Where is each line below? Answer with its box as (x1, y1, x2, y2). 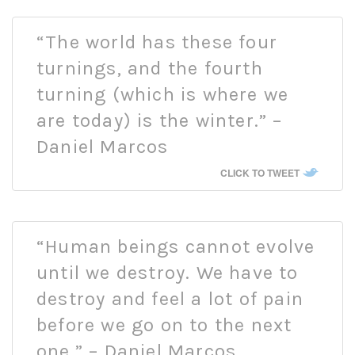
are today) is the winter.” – (36, 109, 283, 132)
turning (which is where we (36, 83, 289, 106)
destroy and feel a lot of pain (36, 287, 304, 310)
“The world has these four (36, 31, 277, 54)
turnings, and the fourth (36, 57, 263, 80)
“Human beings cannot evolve (36, 235, 315, 258)
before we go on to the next (36, 313, 292, 336)
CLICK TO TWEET (220, 166, 300, 181)
